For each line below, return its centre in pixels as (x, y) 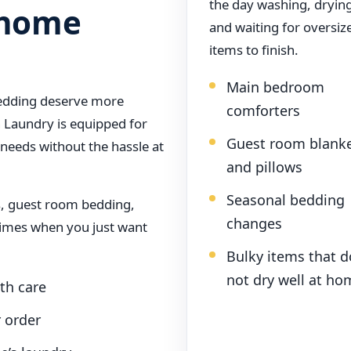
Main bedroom (275, 87)
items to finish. (254, 50)
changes (254, 224)
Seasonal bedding (286, 200)
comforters (263, 111)
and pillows (264, 167)
